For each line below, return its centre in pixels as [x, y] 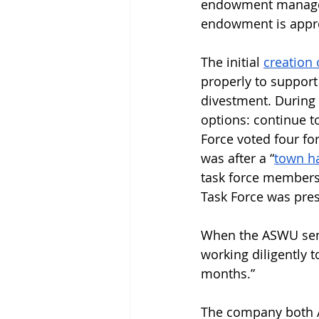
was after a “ [237, 158]
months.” [228, 274]
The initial [232, 62]
